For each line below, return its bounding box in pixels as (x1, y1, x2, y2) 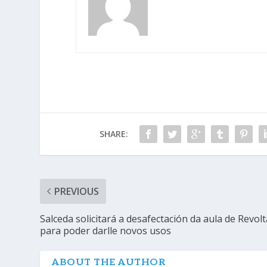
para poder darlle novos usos (40, 223, 172, 237)
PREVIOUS (54, 184, 100, 198)
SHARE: (99, 128, 128, 139)
